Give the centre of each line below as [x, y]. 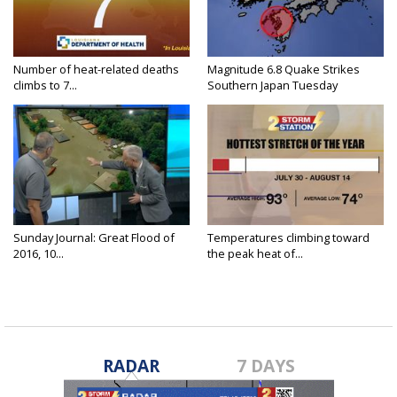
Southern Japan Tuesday [272, 86]
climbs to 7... [45, 86]
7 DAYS [266, 366]
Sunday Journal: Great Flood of [94, 238]
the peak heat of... [255, 254]
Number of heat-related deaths [96, 70]
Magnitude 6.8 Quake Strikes [284, 70]
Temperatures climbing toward [288, 238]
